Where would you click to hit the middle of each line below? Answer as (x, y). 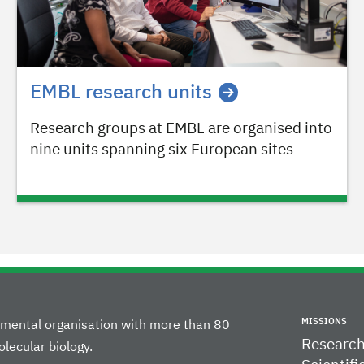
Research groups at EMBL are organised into (182, 129)
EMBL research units (121, 93)
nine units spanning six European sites (162, 150)
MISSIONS (325, 322)
